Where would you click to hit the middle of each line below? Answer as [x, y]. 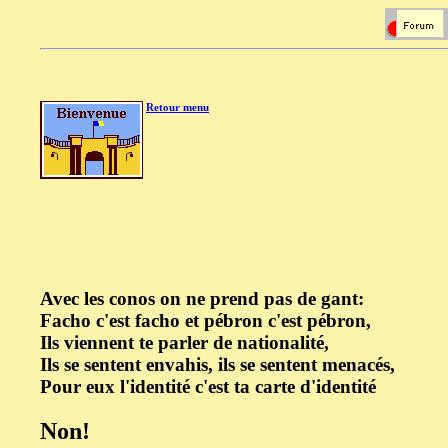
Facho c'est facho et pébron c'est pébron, [205, 320]
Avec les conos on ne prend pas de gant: [202, 298]
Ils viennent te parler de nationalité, [184, 342]
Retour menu [177, 106]
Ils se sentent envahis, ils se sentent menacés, [217, 364]
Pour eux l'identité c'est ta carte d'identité [208, 386]
